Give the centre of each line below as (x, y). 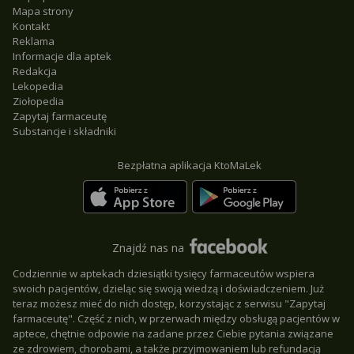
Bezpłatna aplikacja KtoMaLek (190, 165)
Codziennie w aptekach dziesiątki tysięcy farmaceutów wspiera (164, 273)
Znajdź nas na (149, 247)
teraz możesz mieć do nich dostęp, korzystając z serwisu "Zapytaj (169, 303)
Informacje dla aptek (62, 56)
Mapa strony (43, 11)
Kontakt (31, 26)
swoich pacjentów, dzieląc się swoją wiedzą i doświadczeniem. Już (168, 288)
